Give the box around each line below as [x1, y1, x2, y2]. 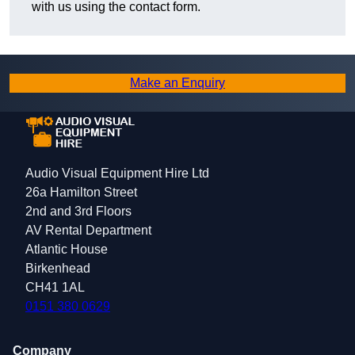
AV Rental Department [25, 223, 151, 238]
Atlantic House [25, 242, 108, 257]
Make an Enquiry [130, 76, 225, 90]
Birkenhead [25, 261, 90, 276]
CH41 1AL [25, 281, 85, 295]
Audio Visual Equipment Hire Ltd [25, 166, 209, 181]
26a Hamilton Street [25, 185, 137, 200]
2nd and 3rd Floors [25, 204, 132, 219]
